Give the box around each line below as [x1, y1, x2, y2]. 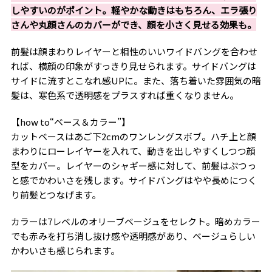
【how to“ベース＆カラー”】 [10, 115, 131, 128]
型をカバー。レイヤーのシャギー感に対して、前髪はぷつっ [10, 158, 256, 172]
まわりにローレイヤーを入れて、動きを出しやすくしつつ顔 [10, 144, 256, 157]
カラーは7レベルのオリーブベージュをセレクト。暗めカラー [10, 214, 260, 228]
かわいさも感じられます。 [10, 243, 120, 257]
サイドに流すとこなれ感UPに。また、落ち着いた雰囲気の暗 [10, 73, 261, 87]
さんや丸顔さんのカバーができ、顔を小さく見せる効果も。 [10, 18, 256, 31]
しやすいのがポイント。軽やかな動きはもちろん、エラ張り [10, 3, 257, 16]
